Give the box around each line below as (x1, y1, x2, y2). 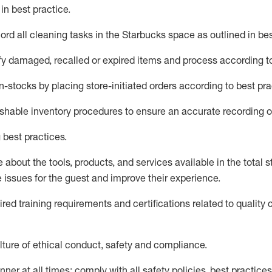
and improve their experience (89, 172, 218, 184)
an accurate (168, 105, 220, 117)
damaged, (6, 54, 54, 66)
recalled (54, 54, 89, 66)
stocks (8, 80, 36, 92)
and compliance (132, 239, 205, 251)
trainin (19, 197, 46, 209)
